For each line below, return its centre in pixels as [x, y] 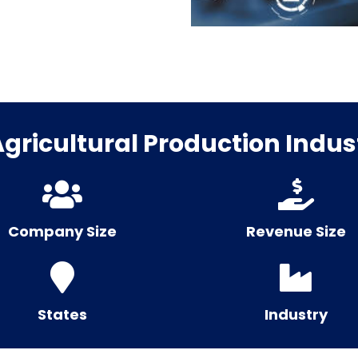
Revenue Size [296, 231]
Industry [296, 314]
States [62, 314]
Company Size [62, 231]
